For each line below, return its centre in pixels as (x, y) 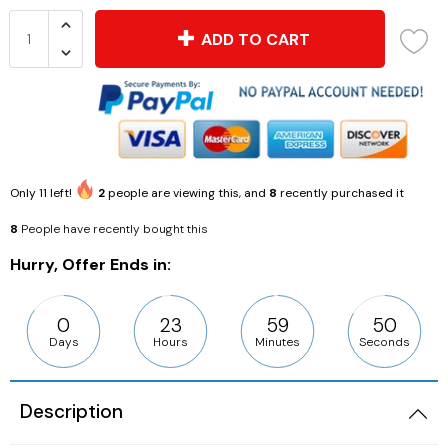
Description (71, 412)
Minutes (277, 341)
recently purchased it (340, 192)
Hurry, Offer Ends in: (90, 264)
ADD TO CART (253, 39)
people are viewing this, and (187, 192)
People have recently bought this (114, 228)
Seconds (384, 341)
